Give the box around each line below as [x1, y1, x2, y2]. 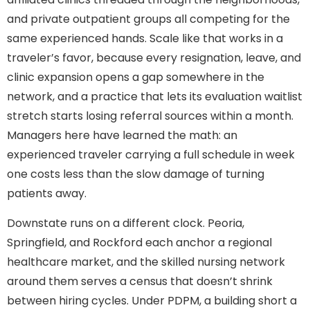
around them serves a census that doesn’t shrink [7, 273, 273, 289]
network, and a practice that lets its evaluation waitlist [7, 89, 302, 105]
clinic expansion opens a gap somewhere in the [7, 69, 264, 86]
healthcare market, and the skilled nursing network [7, 253, 285, 270]
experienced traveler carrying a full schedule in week [7, 147, 295, 163]
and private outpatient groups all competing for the [7, 11, 290, 28]
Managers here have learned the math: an [7, 127, 237, 144]
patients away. [7, 185, 86, 202]
